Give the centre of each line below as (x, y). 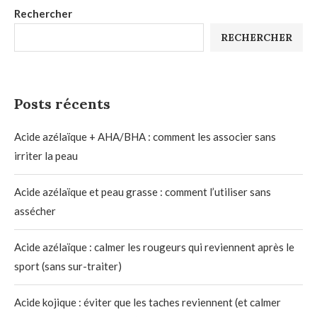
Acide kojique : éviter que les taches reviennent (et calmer (148, 302)
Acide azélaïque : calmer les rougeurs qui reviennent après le (154, 247)
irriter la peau (46, 155)
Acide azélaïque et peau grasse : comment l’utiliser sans (143, 191)
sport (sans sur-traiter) (68, 266)
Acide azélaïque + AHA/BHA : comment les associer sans (145, 136)
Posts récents (62, 103)
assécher (35, 211)
